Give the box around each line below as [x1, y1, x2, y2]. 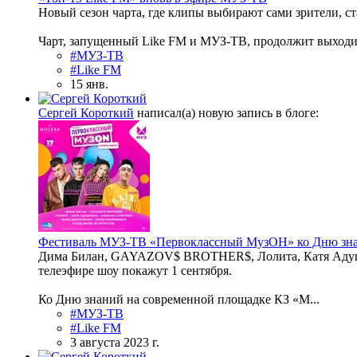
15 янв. [70, 77, 108, 92]
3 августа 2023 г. [70, 335, 159, 350]
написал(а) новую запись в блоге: [134, 106, 319, 120]
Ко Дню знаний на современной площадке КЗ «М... [38, 292, 320, 307]
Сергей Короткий [38, 106, 134, 120]
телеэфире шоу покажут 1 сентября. [38, 264, 232, 278]
